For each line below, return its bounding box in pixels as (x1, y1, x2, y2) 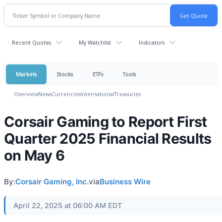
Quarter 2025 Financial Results (4, 130, 212, 147)
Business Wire (100, 177, 151, 186)
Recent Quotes (12, 39, 51, 46)
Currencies (52, 90, 80, 98)
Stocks (56, 70, 73, 78)
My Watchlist (79, 39, 111, 46)
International (80, 90, 114, 98)
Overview (14, 90, 38, 98)
